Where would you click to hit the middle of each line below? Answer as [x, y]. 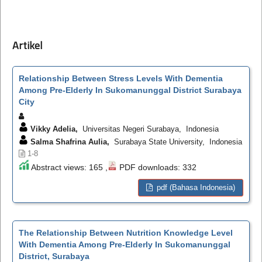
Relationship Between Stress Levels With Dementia [120, 78]
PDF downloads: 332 [156, 167]
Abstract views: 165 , [68, 167]
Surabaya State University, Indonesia [175, 142]
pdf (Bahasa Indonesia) [195, 187]
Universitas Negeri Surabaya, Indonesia [148, 129]
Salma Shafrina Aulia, [68, 142]
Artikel [27, 45]
